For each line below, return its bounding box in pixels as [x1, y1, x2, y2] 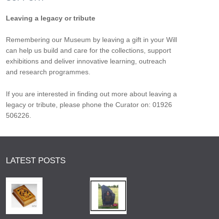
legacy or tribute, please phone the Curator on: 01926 [5, 100, 172, 109]
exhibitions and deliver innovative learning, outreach [5, 57, 166, 66]
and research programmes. [5, 68, 90, 76]
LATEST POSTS [6, 156, 66, 166]
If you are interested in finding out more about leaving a [5, 89, 177, 98]
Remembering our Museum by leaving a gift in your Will [5, 36, 177, 44]
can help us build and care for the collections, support [5, 46, 171, 55]
